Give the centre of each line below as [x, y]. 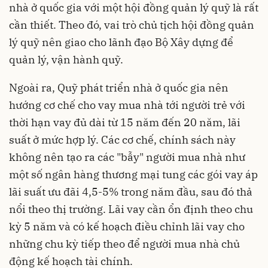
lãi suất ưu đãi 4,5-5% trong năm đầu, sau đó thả [131, 191]
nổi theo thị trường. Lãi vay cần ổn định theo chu [131, 209]
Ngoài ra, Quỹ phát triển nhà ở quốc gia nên [119, 87]
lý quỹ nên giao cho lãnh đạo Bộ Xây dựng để [121, 42]
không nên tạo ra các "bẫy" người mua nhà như [127, 157]
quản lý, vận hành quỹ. [66, 59]
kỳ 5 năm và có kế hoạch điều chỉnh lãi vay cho [127, 226]
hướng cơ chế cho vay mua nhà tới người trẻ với [127, 105]
